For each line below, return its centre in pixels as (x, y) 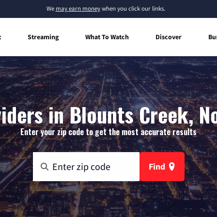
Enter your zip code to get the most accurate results (108, 132)
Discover (169, 37)
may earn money (78, 8)
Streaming (43, 37)
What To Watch (107, 37)
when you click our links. (132, 8)
